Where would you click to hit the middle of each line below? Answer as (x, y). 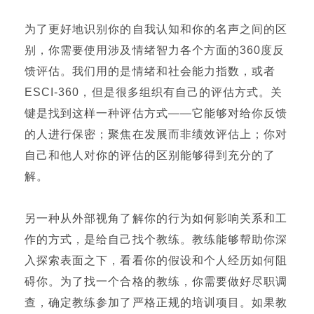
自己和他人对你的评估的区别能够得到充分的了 (150, 155)
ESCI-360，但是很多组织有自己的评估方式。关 (154, 92)
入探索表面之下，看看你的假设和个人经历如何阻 (156, 260)
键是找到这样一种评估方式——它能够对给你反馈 (156, 113)
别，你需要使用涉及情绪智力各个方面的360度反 (155, 50)
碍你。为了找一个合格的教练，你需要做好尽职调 (156, 281)
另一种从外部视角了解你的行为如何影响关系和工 (156, 218)
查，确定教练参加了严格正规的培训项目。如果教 (156, 302)
